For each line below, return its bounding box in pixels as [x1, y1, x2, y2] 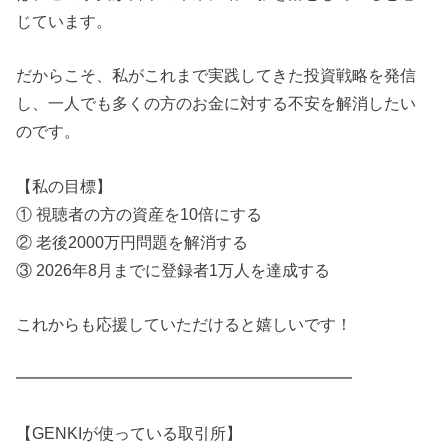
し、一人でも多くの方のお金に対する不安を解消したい [16, 94, 417, 113]
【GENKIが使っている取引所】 [16, 423, 243, 442]
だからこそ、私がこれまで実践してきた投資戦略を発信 [16, 66, 417, 85]
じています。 [16, 11, 113, 30]
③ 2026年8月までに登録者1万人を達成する [16, 260, 331, 279]
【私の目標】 [16, 176, 113, 195]
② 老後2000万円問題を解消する [16, 232, 249, 251]
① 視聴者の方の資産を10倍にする [16, 204, 263, 223]
